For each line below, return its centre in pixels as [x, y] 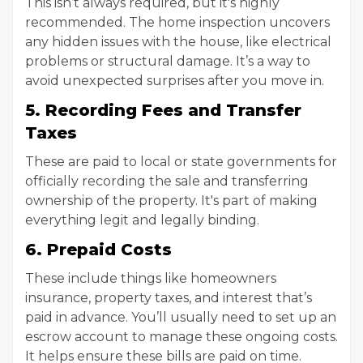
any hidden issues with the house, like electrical [178, 42]
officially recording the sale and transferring [167, 181]
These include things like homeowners [151, 278]
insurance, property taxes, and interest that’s [169, 298]
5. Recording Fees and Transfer [163, 110]
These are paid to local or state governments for [181, 162]
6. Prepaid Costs [98, 250]
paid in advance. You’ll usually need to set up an [181, 317]
